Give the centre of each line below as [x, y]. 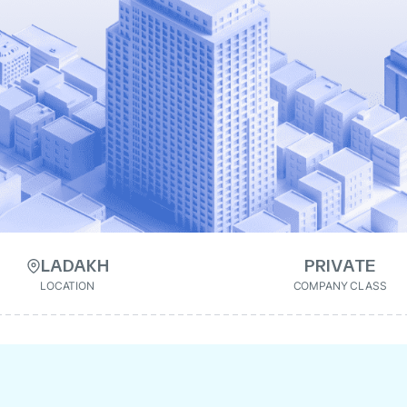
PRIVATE [340, 266]
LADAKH [74, 266]
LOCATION [67, 286]
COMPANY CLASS [340, 286]
